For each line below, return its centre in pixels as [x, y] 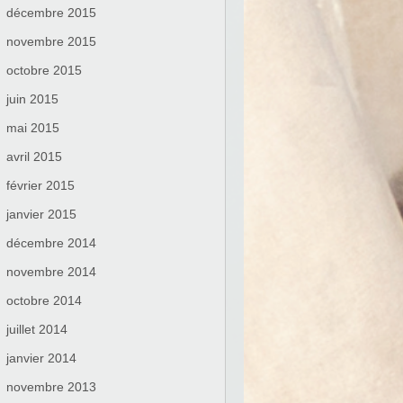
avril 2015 [34, 157]
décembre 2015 [51, 13]
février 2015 [40, 185]
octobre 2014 [44, 300]
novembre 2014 [51, 272]
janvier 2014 [41, 358]
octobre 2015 [44, 70]
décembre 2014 [51, 243]
